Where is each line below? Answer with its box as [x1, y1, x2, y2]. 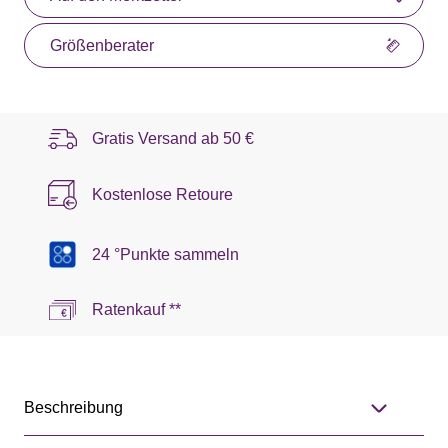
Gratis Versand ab [92, 129, 223, 147]
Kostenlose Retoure [92, 185, 233, 203]
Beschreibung [24, 399, 123, 417]
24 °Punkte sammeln [92, 245, 239, 263]
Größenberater [50, 36, 154, 54]
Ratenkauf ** [92, 301, 181, 319]
